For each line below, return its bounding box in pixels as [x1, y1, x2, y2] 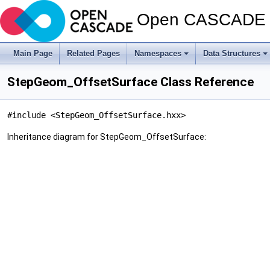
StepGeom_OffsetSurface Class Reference [7, 75, 254, 89]
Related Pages [67, 49, 120, 58]
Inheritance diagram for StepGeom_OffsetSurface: [7, 132, 206, 142]
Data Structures [203, 49, 260, 58]
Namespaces [134, 49, 181, 58]
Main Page [13, 49, 52, 58]
